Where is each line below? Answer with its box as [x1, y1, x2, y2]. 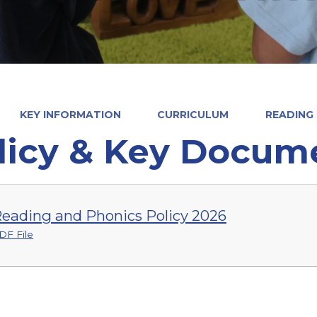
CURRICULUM [157, 108, 229, 121]
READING [265, 108, 313, 121]
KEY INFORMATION [19, 108, 121, 121]
